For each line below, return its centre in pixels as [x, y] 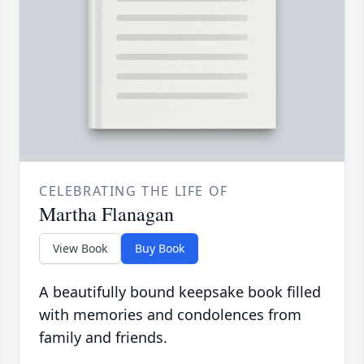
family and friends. [103, 338]
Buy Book [160, 249]
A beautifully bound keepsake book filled [180, 292]
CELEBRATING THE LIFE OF [134, 191]
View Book [80, 249]
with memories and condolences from [170, 315]
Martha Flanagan [106, 214]
